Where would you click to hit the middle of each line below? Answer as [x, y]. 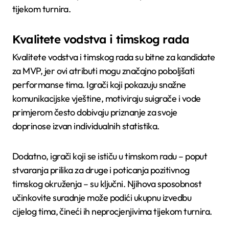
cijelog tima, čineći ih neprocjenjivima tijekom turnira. [112, 212]
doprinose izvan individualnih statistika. [86, 126]
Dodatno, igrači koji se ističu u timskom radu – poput [110, 156]
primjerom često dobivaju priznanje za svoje [95, 112]
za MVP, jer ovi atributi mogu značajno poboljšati [104, 71]
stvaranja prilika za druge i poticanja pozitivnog [101, 170]
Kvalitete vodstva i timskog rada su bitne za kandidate [114, 57]
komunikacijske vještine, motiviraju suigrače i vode [107, 99]
